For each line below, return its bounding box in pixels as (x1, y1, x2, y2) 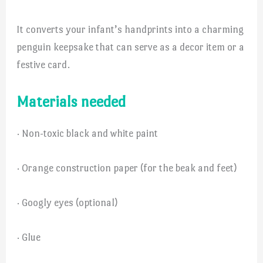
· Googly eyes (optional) (16, 197, 119, 209)
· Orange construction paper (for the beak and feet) (16, 161, 238, 174)
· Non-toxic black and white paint (16, 127, 159, 139)
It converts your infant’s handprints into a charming (16, 23, 244, 35)
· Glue (16, 231, 41, 244)
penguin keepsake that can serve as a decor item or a (16, 41, 245, 53)
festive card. (16, 58, 70, 70)
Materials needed (16, 92, 126, 110)
